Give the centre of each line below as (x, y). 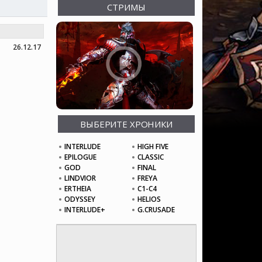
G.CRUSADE (156, 210)
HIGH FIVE (153, 146)
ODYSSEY (80, 199)
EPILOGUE (80, 157)
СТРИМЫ (126, 7)
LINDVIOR (80, 178)
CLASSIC (151, 157)
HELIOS (149, 199)
